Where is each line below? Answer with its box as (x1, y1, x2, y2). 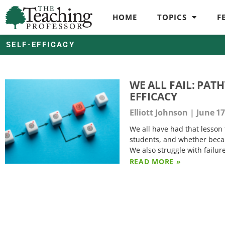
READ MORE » (129, 156, 181, 166)
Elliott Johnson (129, 106, 190, 118)
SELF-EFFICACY (6, 40, 75, 49)
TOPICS (157, 12, 187, 23)
